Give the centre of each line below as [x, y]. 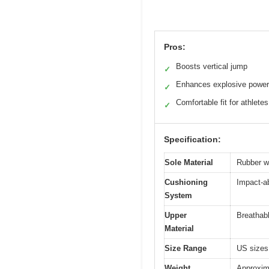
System [178, 195]
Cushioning [186, 182]
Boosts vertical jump [212, 66]
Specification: [192, 139]
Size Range [186, 248]
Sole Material [189, 162]
